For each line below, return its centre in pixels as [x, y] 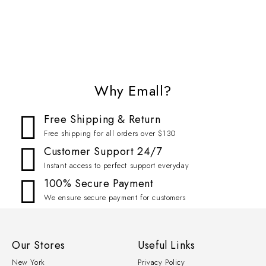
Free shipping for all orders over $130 [110, 133]
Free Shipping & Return [102, 119]
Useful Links [167, 245]
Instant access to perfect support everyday [117, 165]
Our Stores [39, 245]
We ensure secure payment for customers [115, 197]
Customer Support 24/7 [103, 151]
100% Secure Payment [99, 183]
